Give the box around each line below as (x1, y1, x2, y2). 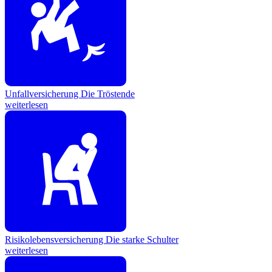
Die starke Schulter (106, 234, 178, 245)
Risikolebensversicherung (5, 234, 106, 245)
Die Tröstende (81, 89, 135, 100)
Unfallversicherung (5, 89, 81, 100)
